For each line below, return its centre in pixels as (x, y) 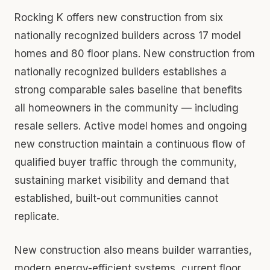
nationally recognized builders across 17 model (128, 35)
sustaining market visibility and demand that (122, 180)
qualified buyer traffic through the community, (126, 162)
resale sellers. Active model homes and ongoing (131, 126)
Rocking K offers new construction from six (119, 17)
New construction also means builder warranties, (133, 250)
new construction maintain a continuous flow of (130, 144)
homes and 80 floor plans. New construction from (135, 53)
